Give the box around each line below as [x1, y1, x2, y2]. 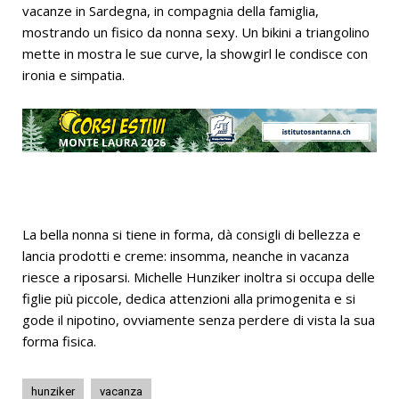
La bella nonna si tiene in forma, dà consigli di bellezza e [22, 225, 361, 244]
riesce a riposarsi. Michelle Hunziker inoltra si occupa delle [22, 268, 375, 287]
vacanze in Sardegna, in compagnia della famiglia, [22, 2, 319, 20]
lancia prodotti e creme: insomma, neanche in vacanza [22, 247, 349, 265]
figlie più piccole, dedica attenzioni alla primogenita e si [22, 289, 355, 308]
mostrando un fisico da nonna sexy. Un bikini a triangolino [22, 23, 370, 42]
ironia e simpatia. [22, 66, 128, 85]
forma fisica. [22, 332, 96, 351]
